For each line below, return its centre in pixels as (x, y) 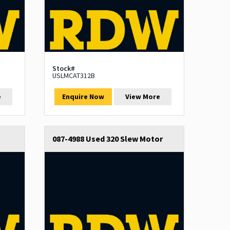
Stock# (63, 69)
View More (143, 97)
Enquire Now (83, 97)
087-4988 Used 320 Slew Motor (107, 139)
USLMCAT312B (73, 76)
